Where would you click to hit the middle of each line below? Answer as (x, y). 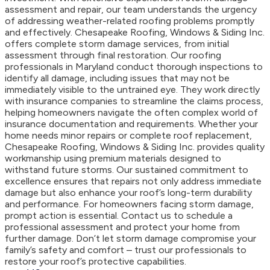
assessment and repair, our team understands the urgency (131, 9)
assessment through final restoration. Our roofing (113, 55)
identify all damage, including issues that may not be (117, 78)
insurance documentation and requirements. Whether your (131, 124)
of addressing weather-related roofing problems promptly (130, 20)
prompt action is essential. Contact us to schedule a (119, 215)
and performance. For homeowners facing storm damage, (129, 204)
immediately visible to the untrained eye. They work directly (132, 89)
